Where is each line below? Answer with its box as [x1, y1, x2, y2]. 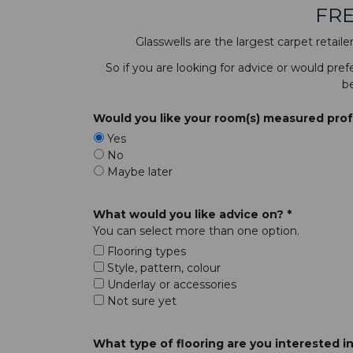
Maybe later [104, 164, 173, 179]
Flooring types [104, 243, 186, 258]
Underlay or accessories [104, 277, 236, 292]
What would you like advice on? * [93, 206, 292, 221]
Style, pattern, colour [104, 260, 221, 275]
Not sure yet [104, 293, 176, 308]
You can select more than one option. [93, 223, 299, 238]
